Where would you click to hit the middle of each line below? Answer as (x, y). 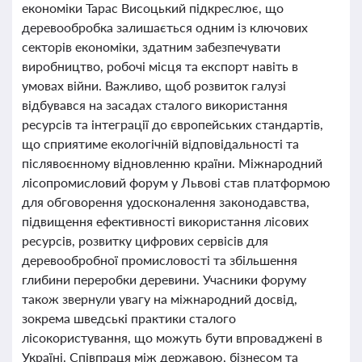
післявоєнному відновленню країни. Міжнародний (172, 163)
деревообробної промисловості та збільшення (160, 260)
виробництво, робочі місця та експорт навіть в (160, 66)
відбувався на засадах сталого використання (155, 105)
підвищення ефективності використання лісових (165, 221)
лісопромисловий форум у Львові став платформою (176, 182)
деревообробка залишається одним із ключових (165, 27)
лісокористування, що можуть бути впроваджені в (172, 337)
